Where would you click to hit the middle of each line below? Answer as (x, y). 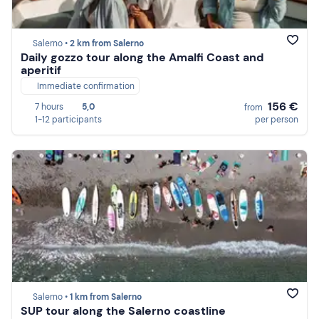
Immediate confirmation (86, 87)
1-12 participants (68, 119)
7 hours (49, 106)
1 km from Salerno (106, 297)
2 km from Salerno (107, 44)
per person (277, 119)
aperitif (41, 70)
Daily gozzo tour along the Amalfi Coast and (142, 58)
